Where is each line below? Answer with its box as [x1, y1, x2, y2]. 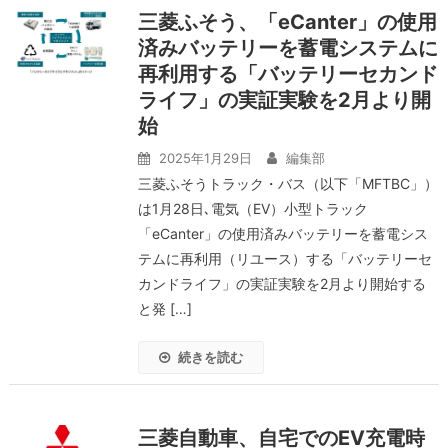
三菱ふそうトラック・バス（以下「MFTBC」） [137, 175, 438, 192]
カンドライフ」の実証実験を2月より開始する [137, 275, 426, 292]
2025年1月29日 [158, 150, 252, 166]
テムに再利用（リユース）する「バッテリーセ [137, 250, 432, 267]
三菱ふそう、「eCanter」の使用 [137, 10, 437, 34]
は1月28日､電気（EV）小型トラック [137, 200, 368, 217]
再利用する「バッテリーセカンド [137, 62, 438, 86]
